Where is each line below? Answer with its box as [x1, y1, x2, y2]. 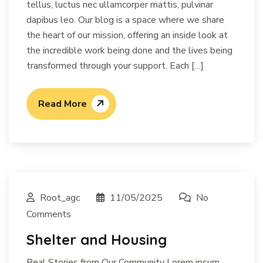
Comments [26, 207, 71, 221]
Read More [38, 97, 87, 110]
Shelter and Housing [26, 230, 167, 248]
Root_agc [38, 191, 82, 204]
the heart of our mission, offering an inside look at [26, 28, 228, 42]
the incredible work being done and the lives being [26, 43, 232, 57]
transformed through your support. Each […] [26, 59, 204, 72]
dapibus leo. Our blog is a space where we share [26, 13, 224, 26]
